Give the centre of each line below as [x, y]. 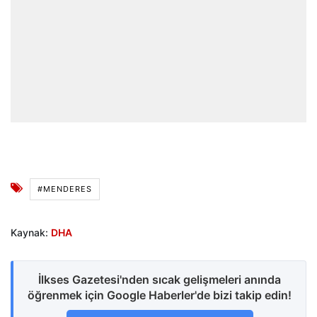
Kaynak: [31, 233]
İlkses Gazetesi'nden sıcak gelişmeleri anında [160, 280]
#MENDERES [65, 189]
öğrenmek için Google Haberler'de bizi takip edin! [160, 295]
